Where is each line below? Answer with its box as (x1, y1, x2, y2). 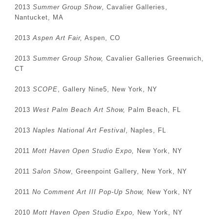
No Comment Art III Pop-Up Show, (32, 188, 145, 196)
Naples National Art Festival (33, 127, 126, 134)
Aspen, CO (83, 34, 120, 42)
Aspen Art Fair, (33, 34, 83, 42)
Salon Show (32, 168, 71, 175)
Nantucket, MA (15, 14, 64, 21)
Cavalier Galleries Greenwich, (104, 55, 204, 62)
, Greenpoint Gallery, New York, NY (71, 168, 187, 175)
